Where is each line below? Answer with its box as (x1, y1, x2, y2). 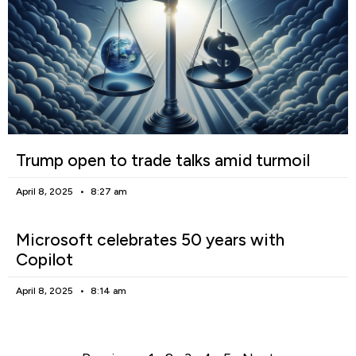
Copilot (16, 250, 73, 270)
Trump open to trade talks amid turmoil (16, 150, 310, 171)
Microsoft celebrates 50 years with (16, 230, 284, 250)
